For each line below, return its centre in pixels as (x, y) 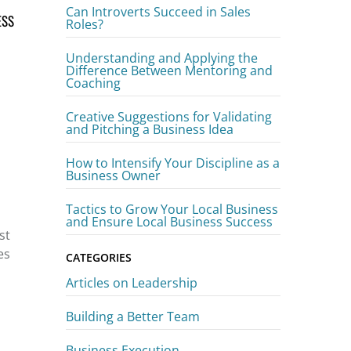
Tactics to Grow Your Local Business (172, 209)
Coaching (94, 83)
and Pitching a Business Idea (150, 129)
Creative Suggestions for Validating (169, 116)
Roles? (85, 24)
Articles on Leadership (132, 283)
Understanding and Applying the (162, 58)
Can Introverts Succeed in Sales (159, 11)
